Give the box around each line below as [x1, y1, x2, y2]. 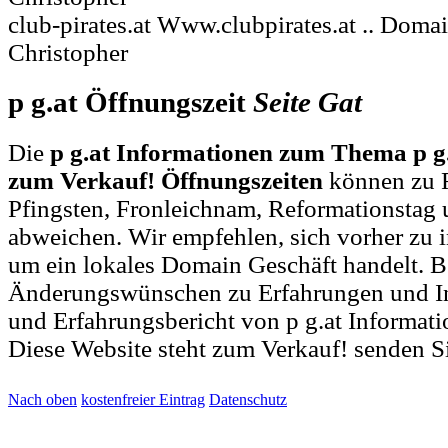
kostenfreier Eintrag [81, 390, 205, 408]
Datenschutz [209, 390, 287, 408]
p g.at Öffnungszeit [8, 86, 253, 118]
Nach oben [8, 390, 77, 408]
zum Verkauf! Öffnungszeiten [8, 166, 323, 194]
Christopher [8, 38, 128, 66]
